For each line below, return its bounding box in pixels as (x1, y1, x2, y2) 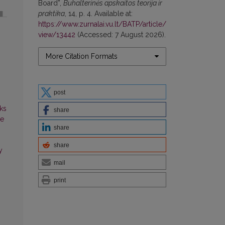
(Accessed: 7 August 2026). (75, 30, 166, 39)
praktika (38, 9, 65, 18)
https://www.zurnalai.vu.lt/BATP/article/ (38, 20, 166, 28)
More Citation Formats (46, 52, 118, 60)
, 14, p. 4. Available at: (65, 9, 133, 18)
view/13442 (38, 30, 75, 39)
